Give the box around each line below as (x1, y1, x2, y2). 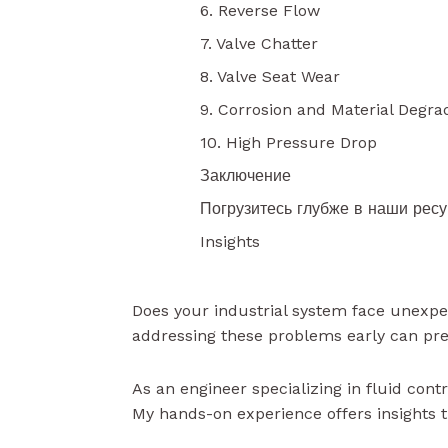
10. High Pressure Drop (200, 133, 377, 152)
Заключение (200, 166, 291, 185)
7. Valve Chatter (200, 34, 318, 53)
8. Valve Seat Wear (200, 67, 340, 86)
